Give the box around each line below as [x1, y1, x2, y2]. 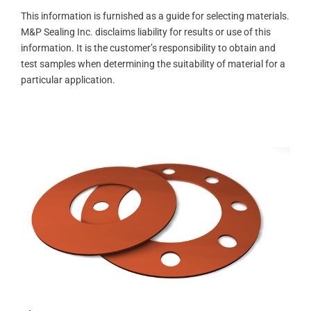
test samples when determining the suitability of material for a [21, 58, 285, 69]
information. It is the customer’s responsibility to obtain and [21, 42, 276, 53]
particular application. [21, 74, 115, 85]
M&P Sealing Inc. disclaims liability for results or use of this [21, 26, 271, 37]
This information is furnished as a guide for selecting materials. [21, 10, 289, 22]
